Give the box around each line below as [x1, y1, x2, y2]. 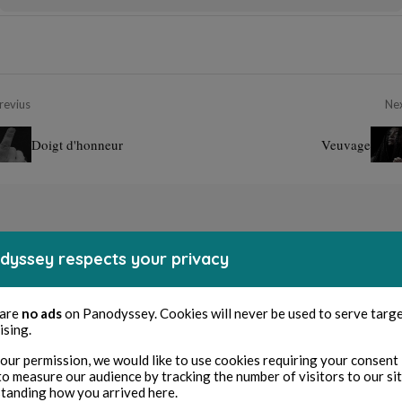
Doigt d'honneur [31, 135, 123, 153]
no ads [22, 305, 62, 321]
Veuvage [321, 135, 371, 153]
